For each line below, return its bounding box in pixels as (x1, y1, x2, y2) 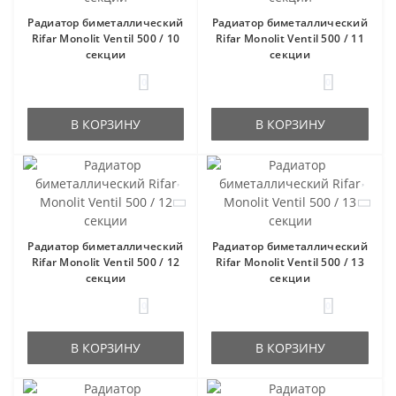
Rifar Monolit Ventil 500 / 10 (31, 30, 180, 46)
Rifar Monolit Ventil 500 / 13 (216, 254, 364, 270)
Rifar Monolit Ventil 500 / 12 (31, 254, 180, 270)
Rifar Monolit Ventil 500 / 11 (216, 30, 364, 46)
